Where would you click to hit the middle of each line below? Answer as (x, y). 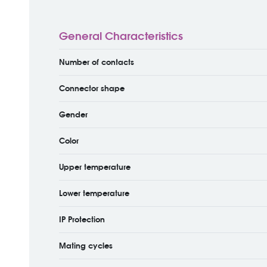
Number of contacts (96, 62)
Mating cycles (86, 246)
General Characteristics (121, 36)
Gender (73, 114)
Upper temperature (94, 167)
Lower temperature (94, 193)
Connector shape (91, 88)
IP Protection (82, 219)
